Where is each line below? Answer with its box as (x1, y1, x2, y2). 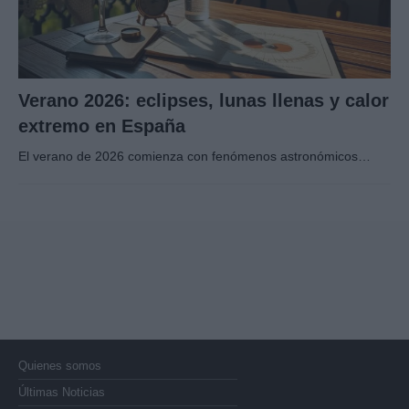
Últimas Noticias (18, 384, 105, 399)
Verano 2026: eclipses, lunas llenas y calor (18, 89, 389, 110)
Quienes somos (18, 358, 101, 372)
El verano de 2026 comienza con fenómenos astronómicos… (18, 148, 371, 163)
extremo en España (18, 115, 185, 136)
